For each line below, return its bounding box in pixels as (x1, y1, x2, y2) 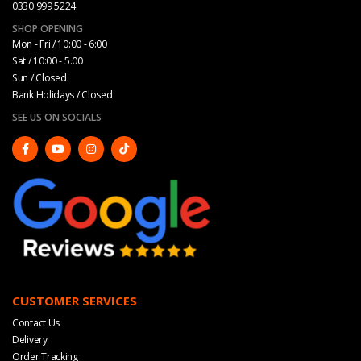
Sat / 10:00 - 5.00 (12, 53, 83, 68)
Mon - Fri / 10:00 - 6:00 (12, 36, 107, 51)
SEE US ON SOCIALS (12, 110, 102, 124)
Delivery (12, 332, 48, 346)
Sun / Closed (12, 70, 67, 85)
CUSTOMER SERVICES (12, 292, 137, 309)
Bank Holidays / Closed (12, 87, 113, 102)
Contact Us (12, 315, 60, 330)
